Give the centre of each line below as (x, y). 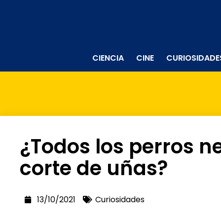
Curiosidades (120, 199)
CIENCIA (108, 58)
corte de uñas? (94, 168)
